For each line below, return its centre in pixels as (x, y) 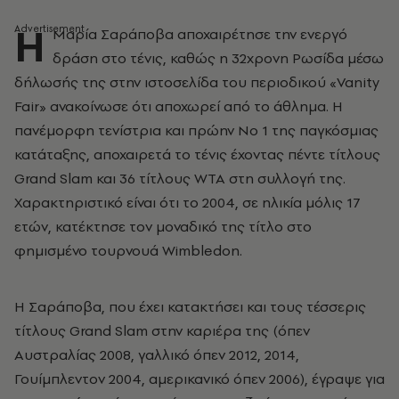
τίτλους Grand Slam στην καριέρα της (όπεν (162, 330)
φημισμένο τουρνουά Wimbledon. (128, 250)
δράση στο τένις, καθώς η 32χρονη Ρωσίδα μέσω (218, 58)
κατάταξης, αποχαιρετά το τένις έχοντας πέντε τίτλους (197, 154)
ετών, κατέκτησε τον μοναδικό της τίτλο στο (163, 226)
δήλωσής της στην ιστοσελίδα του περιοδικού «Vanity (197, 82)
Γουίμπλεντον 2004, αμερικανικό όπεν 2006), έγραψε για (199, 379)
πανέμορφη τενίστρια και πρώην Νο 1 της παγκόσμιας (196, 130)
